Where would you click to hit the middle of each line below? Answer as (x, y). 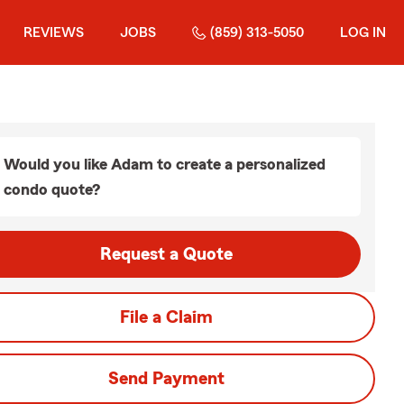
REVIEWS (54, 32)
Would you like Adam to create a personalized (165, 164)
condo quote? (52, 189)
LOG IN (363, 32)
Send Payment (166, 379)
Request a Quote (166, 254)
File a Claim (166, 317)
